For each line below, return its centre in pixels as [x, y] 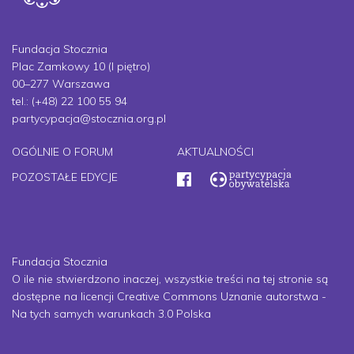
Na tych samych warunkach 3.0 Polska [111, 314]
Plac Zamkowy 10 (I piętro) [81, 67]
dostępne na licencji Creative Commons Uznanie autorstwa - [169, 297]
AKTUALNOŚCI [215, 152]
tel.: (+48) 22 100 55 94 [70, 102]
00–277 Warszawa [61, 84]
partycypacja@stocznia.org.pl [89, 119]
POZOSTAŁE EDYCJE [65, 177]
